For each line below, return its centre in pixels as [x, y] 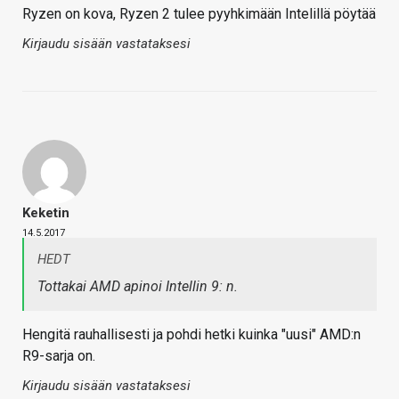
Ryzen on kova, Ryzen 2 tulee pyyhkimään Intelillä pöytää [199, 14]
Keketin [46, 213]
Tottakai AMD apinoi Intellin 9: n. [138, 287]
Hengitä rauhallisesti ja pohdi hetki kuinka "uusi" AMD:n [191, 335]
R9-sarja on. [59, 356]
